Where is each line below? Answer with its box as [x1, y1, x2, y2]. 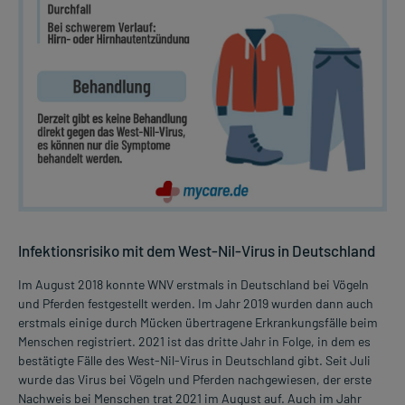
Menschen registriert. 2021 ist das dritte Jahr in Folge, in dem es [18, 334, 371, 350]
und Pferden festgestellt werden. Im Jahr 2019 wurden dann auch [18, 296, 373, 312]
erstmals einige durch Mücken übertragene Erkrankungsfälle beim [18, 315, 378, 331]
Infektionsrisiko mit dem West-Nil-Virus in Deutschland [18, 241, 375, 260]
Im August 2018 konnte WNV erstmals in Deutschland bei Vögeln [18, 277, 369, 293]
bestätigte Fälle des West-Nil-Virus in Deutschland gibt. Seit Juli [18, 353, 371, 369]
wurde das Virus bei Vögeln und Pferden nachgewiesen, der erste [18, 372, 372, 388]
